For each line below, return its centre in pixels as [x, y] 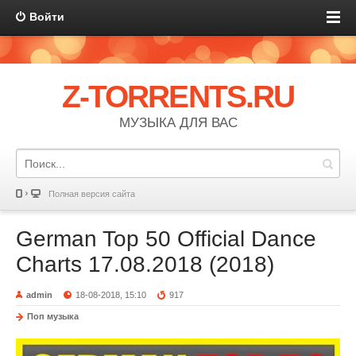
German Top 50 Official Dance [166, 239]
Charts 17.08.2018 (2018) [145, 264]
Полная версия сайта [92, 194]
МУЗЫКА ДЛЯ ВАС [178, 123]
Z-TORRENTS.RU [178, 97]
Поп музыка [53, 316]
